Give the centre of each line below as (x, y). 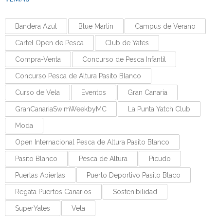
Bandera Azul (36, 27)
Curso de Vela (37, 93)
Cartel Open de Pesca (49, 43)
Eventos (94, 93)
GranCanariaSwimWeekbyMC (61, 109)
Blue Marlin (96, 27)
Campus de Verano (165, 27)
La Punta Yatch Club (159, 109)
